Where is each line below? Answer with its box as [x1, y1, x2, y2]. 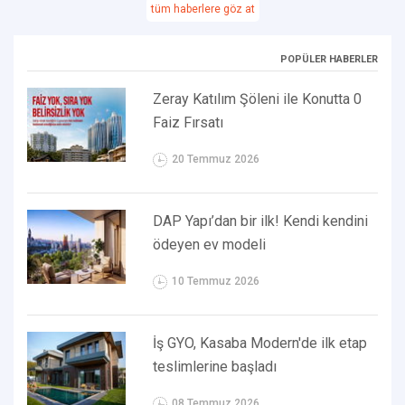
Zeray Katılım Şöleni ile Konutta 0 [153, 89, 363, 108]
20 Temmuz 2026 [172, 152, 260, 165]
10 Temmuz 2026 [172, 274, 260, 287]
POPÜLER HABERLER [280, 52, 378, 65]
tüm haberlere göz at [150, 2, 255, 15]
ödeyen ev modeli [153, 235, 267, 253]
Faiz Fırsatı [153, 113, 224, 131]
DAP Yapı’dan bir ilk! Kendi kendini [153, 212, 369, 230]
